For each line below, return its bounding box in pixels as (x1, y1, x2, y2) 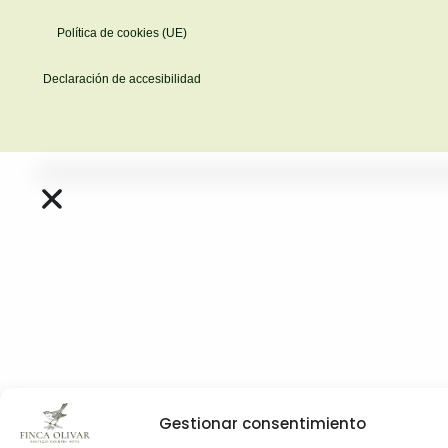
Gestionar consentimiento (158, 412, 366, 434)
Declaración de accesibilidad (43, 72, 201, 87)
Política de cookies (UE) (57, 26, 187, 41)
